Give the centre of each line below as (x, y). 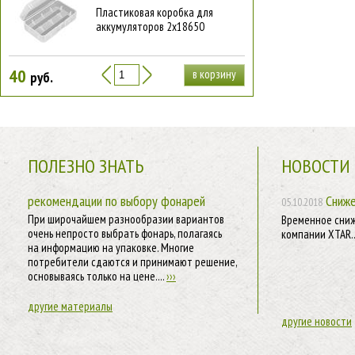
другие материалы (70, 306)
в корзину (214, 74)
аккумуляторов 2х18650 (150, 27)
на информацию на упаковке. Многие (111, 248)
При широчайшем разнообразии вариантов (126, 219)
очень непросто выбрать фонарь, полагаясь (125, 233)
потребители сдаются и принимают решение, (132, 262)
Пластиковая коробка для (155, 12)
